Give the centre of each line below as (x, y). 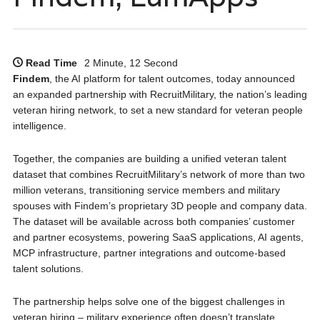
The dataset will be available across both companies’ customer (154, 222)
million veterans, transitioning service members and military (146, 190)
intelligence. (39, 126)
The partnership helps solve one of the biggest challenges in (149, 302)
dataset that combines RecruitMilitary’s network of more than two (159, 175)
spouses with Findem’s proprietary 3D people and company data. (160, 206)
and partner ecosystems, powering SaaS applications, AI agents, (158, 237)
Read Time (51, 63)
